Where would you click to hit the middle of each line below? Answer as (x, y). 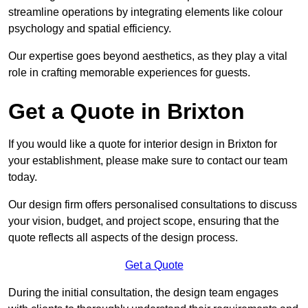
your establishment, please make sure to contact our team (148, 160)
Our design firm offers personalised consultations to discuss (153, 204)
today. (23, 177)
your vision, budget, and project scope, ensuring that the (144, 221)
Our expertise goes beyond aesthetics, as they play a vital (148, 56)
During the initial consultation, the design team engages (143, 292)
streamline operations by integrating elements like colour (145, 12)
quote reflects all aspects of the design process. (123, 237)
